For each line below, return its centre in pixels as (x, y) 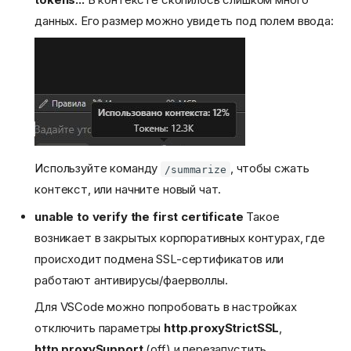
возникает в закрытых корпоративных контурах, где (180, 237)
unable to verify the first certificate (139, 216)
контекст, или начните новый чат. (128, 190)
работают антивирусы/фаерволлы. (131, 280)
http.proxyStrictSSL (222, 328)
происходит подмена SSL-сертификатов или (159, 259)
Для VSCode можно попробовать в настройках (166, 307)
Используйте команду (98, 168)
